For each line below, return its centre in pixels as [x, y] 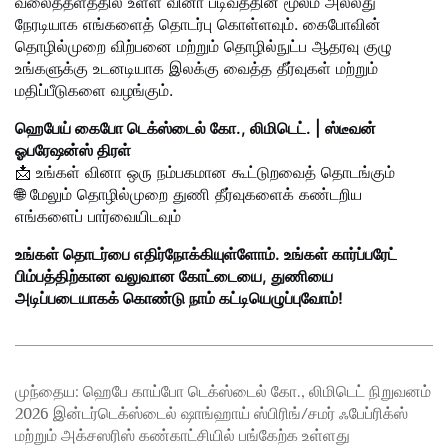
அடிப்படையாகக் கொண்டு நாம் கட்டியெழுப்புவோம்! [179, 298]
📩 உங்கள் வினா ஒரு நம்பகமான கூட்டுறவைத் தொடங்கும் [205, 172]
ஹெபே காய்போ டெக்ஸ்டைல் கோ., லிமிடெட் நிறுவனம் [255, 392]
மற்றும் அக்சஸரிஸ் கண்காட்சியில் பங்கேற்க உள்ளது [182, 436]
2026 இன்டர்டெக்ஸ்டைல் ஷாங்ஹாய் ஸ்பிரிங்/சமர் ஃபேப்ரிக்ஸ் [211, 414]
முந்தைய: [47, 392]
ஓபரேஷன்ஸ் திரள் [73, 150]
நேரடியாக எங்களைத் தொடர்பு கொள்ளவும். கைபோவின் [198, 24]
